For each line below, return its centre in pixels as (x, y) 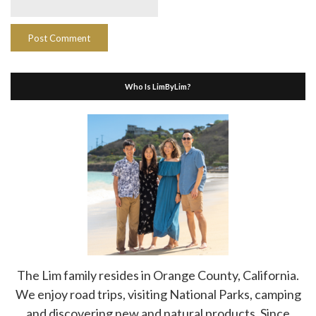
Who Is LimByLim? (158, 86)
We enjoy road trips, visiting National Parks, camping (158, 294)
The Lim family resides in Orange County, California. (158, 275)
